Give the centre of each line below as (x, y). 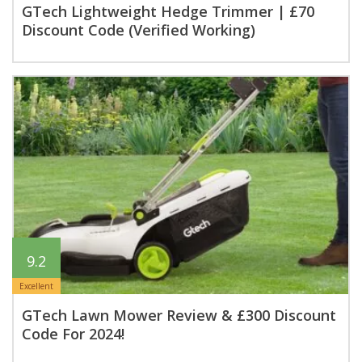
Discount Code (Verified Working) (139, 30)
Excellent (36, 286)
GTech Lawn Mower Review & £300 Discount (179, 315)
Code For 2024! (73, 333)
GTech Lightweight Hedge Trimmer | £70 (168, 12)
